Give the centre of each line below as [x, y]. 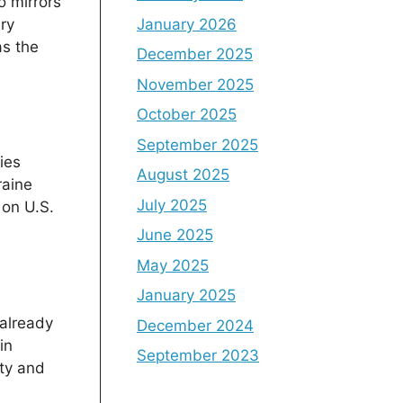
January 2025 [186, 295]
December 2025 [195, 54]
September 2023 [198, 355]
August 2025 [183, 175]
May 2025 [173, 265]
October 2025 [187, 114]
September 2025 [197, 144]
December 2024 [195, 325]
